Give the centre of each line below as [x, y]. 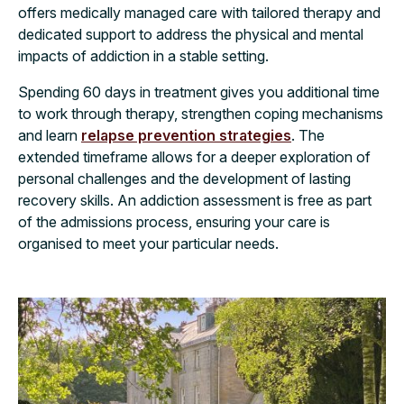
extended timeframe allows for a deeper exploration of [194, 156]
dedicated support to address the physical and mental [191, 34]
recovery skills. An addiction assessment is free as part [195, 200]
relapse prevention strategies [186, 135]
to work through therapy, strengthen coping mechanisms [201, 113]
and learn [50, 135]
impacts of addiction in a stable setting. [143, 55]
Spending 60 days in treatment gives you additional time [199, 92]
